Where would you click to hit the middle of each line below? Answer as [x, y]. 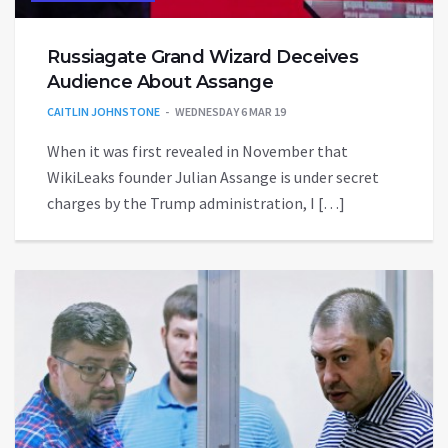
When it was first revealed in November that [197, 150]
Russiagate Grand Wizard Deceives [202, 56]
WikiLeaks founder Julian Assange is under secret [213, 176]
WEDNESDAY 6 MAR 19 [230, 111]
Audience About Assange [160, 81]
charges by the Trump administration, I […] [196, 202]
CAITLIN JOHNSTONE [103, 111]
